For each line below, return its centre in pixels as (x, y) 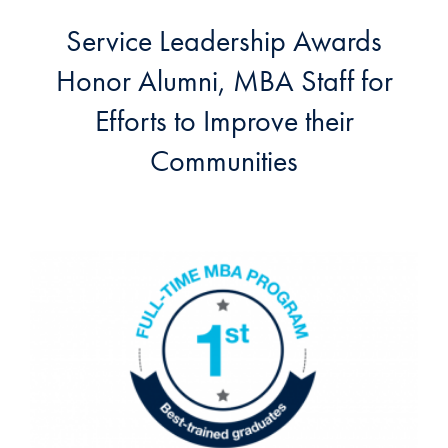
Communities (224, 160)
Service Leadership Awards (224, 40)
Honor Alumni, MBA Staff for (224, 80)
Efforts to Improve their (224, 120)
